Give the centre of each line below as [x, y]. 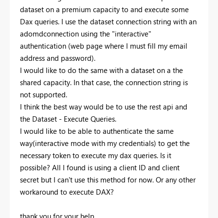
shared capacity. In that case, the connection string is [104, 82]
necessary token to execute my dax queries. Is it [96, 155]
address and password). [59, 58]
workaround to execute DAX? [67, 191]
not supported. [44, 94]
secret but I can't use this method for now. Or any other [108, 179]
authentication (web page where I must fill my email [104, 45]
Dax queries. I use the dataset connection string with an [108, 21]
